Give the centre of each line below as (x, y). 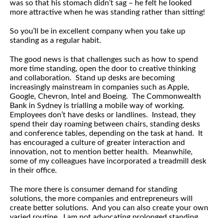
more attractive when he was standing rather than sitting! (107, 12)
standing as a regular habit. (55, 40)
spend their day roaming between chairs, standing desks (105, 124)
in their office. (33, 170)
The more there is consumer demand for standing (93, 189)
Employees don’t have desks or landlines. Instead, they (103, 115)
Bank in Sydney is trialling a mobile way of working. (98, 106)
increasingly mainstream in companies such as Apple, (100, 87)
